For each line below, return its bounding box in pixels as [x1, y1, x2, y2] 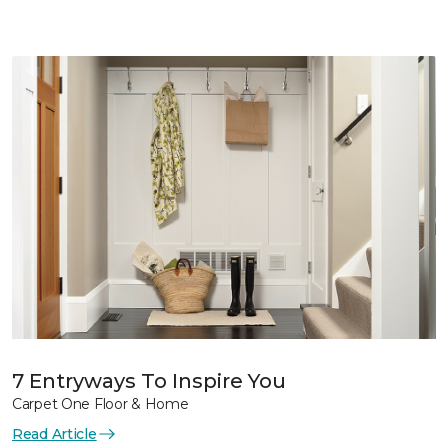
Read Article [12, 424, 97, 443]
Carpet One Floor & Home [12, 394, 189, 413]
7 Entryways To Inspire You [12, 368, 286, 393]
